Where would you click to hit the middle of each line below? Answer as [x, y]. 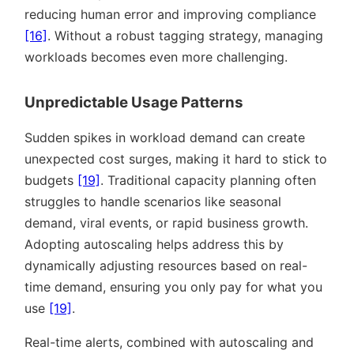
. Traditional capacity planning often [208, 181]
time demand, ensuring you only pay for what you [173, 287]
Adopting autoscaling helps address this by [154, 245]
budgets [51, 181]
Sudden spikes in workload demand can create [165, 138]
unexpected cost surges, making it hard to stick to [176, 159]
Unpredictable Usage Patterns [134, 103]
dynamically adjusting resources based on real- [166, 266]
